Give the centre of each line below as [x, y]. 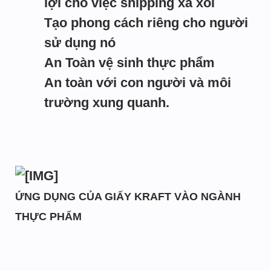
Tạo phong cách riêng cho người [146, 23]
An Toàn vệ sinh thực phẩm [129, 63]
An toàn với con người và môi [138, 83]
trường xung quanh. [107, 103]
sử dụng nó [80, 43]
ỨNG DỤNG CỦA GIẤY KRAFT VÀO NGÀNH [128, 197]
